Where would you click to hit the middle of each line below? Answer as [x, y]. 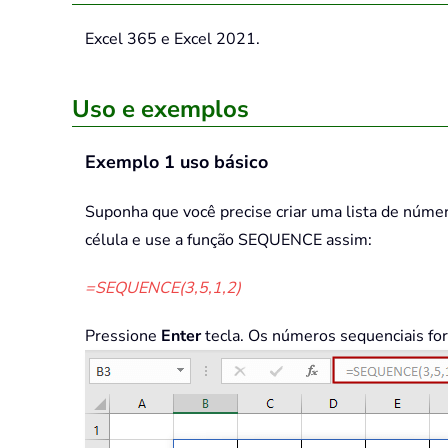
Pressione [123, 336]
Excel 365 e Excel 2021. [172, 39]
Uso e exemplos [160, 109]
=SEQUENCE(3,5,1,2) [163, 288]
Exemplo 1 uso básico [176, 162]
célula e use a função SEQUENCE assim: [228, 240]
